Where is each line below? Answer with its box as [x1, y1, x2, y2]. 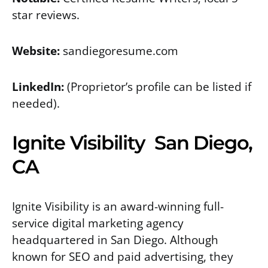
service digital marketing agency [12, 214, 184, 231]
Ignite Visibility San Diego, [12, 130, 253, 154]
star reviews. [12, 6, 80, 23]
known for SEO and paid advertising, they [12, 248, 233, 264]
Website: [12, 42, 60, 59]
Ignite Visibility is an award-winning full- [12, 197, 224, 214]
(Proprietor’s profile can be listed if [64, 78, 251, 95]
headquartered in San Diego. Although [12, 231, 218, 248]
